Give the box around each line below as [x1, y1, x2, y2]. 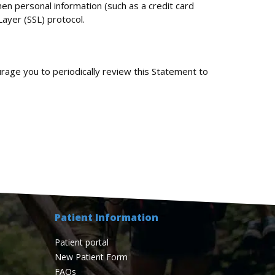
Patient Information [54, 211, 158, 224]
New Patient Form [54, 251, 128, 263]
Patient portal [54, 236, 109, 248]
